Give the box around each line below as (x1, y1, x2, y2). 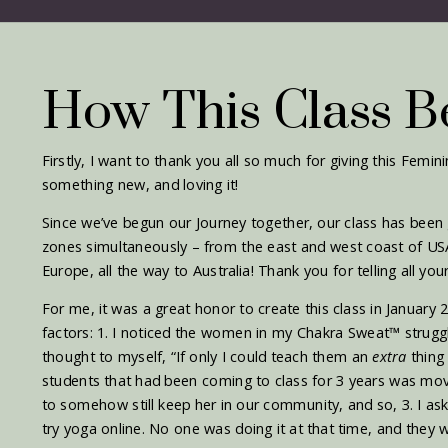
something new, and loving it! (41, 174, 239, 195)
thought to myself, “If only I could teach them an (41, 346, 373, 367)
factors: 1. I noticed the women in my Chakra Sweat (41, 323, 390, 343)
